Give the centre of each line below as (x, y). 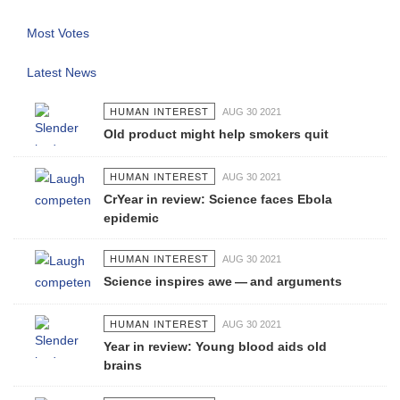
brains (122, 365)
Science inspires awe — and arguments (222, 281)
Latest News (62, 72)
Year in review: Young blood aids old (215, 346)
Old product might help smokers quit (216, 134)
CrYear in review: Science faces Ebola (217, 199)
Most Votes (58, 33)
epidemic (131, 218)
